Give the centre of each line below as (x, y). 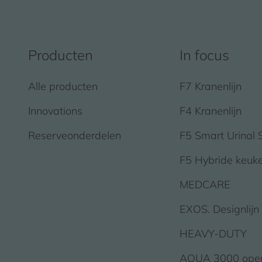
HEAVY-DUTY (213, 233)
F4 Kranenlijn (211, 111)
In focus (205, 55)
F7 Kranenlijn (211, 86)
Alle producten (63, 86)
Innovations (55, 111)
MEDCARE (205, 184)
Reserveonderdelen (75, 135)
